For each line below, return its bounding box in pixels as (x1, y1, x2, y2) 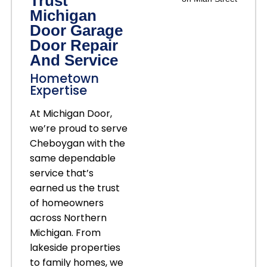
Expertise (30, 81, 87, 99)
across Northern (30, 210, 107, 225)
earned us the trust (30, 181, 120, 195)
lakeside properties (30, 240, 120, 254)
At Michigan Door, (30, 106, 112, 120)
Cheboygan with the (30, 136, 125, 150)
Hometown (30, 69, 99, 87)
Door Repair (30, 36, 118, 54)
